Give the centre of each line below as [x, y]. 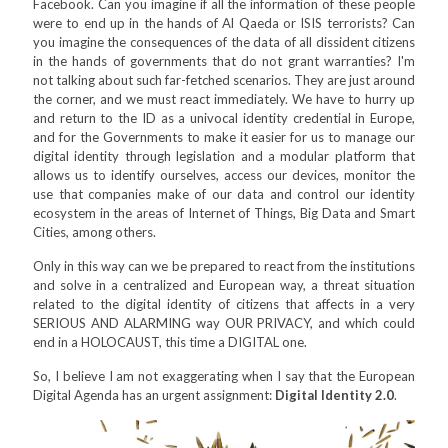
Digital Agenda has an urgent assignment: [154, 395]
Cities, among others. [94, 232]
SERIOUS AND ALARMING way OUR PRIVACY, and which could [224, 323]
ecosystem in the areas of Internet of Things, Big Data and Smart [224, 213]
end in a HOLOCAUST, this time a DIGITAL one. [170, 342]
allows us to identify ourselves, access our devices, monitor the [224, 175]
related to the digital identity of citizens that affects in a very [224, 304]
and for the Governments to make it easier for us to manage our [224, 137]
